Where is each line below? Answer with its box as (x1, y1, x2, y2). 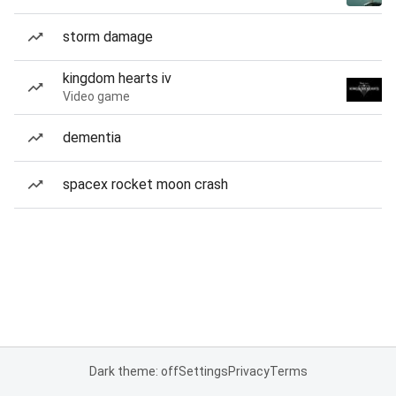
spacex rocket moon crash (63, 176, 228, 193)
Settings (178, 364, 228, 378)
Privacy (227, 364, 270, 378)
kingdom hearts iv (63, 70, 171, 87)
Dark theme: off (88, 364, 179, 378)
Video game (63, 89, 130, 103)
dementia (63, 129, 121, 146)
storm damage (63, 28, 153, 45)
